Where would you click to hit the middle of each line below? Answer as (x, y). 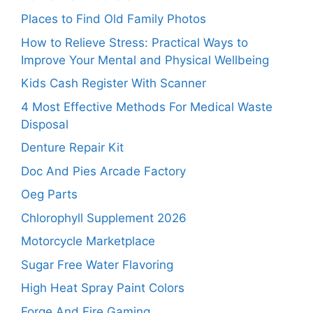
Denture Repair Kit (72, 148)
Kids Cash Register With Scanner (114, 83)
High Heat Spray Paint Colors (103, 288)
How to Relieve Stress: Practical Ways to (134, 42)
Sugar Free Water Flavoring (97, 264)
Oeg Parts (49, 195)
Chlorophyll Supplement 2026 (104, 218)
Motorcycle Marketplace (88, 241)
